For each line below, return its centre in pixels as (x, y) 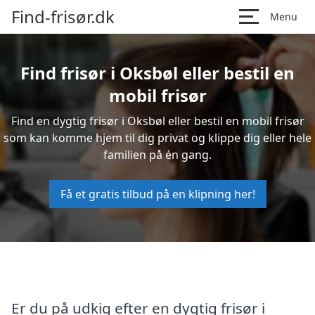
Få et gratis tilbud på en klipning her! (157, 194)
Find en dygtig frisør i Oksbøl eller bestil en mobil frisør (157, 121)
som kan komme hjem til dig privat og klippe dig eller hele (157, 138)
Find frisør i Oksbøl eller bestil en (157, 73)
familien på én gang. (157, 155)
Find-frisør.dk (63, 17)
